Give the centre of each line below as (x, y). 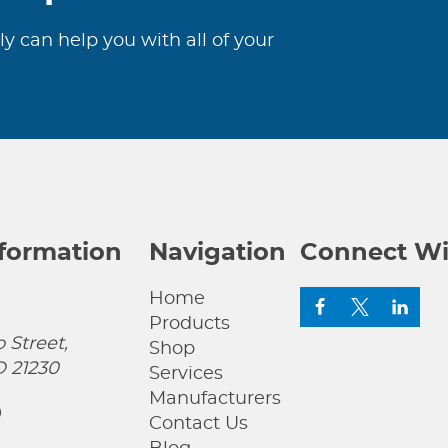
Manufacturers (214, 399)
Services (185, 374)
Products (189, 324)
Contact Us (198, 424)
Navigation (217, 253)
